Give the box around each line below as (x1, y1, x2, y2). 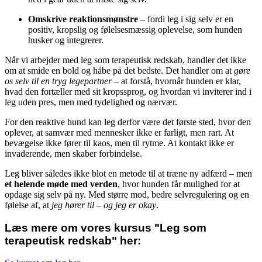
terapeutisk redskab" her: (5, 234, 141, 247)
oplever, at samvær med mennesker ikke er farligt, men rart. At (5, 127, 234, 137)
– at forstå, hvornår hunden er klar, (112, 75, 241, 86)
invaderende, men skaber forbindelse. (5, 148, 142, 158)
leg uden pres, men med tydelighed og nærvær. (5, 96, 177, 107)
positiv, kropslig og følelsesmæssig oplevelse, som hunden (28, 24, 242, 35)
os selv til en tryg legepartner (5, 75, 112, 86)
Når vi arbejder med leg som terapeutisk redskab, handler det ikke (5, 54, 246, 65)
